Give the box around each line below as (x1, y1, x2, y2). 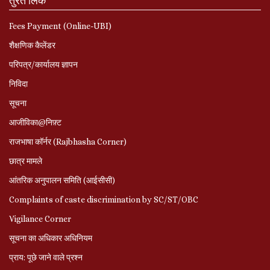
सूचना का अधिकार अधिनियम (9, 233, 92, 243)
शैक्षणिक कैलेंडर (9, 40, 55, 50)
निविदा (9, 78, 28, 89)
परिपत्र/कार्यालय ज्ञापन (9, 59, 78, 69)
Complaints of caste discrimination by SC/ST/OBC (9, 194, 198, 204)
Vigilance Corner (9, 213, 71, 224)
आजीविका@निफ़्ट (9, 117, 61, 127)
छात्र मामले (9, 155, 42, 166)
